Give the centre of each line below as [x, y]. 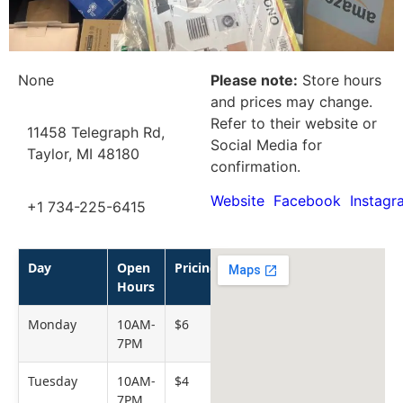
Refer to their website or [294, 124]
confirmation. [255, 167]
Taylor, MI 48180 [83, 154]
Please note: [254, 81]
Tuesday [53, 381]
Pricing [196, 268]
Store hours [340, 81]
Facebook [307, 201]
